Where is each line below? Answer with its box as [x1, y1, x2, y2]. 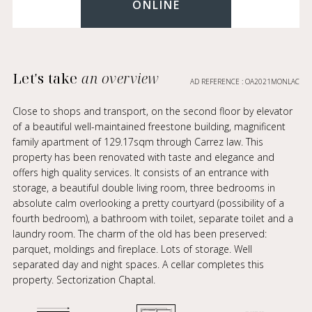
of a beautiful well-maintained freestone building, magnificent [12, 120, 286, 133]
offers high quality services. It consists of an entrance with [12, 166, 269, 179]
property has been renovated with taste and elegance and [12, 150, 274, 164]
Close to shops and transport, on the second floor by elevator [12, 104, 292, 118]
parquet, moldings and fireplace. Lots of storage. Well [12, 242, 252, 256]
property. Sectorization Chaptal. [12, 273, 155, 286]
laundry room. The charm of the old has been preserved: [12, 227, 267, 240]
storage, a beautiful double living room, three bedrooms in [12, 181, 275, 194]
